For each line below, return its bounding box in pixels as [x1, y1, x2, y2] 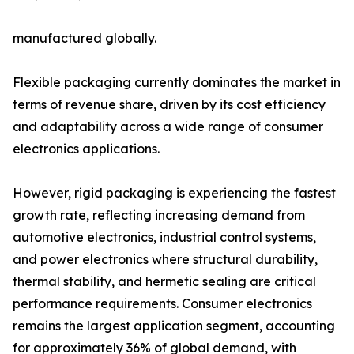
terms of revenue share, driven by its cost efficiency [13, 96, 326, 113]
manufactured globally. [13, 30, 156, 47]
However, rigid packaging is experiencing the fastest [13, 185, 336, 201]
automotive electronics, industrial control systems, [13, 229, 316, 246]
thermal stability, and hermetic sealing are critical [13, 273, 316, 290]
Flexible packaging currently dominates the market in [13, 74, 341, 91]
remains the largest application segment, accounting [13, 318, 335, 334]
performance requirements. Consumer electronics [13, 296, 312, 312]
